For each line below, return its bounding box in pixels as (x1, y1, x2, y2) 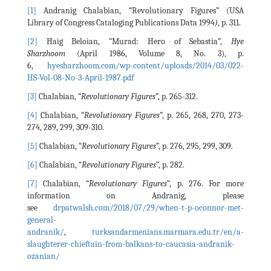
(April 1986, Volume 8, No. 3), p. (65, 48, 244, 59)
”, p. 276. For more (167, 178, 244, 189)
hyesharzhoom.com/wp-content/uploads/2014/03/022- (47, 60, 244, 71)
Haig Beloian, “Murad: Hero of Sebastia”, (38, 36, 231, 47)
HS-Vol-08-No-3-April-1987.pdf (27, 72, 134, 83)
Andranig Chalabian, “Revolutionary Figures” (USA (36, 5, 244, 16)
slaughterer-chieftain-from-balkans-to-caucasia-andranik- (27, 238, 235, 249)
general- (27, 214, 56, 225)
